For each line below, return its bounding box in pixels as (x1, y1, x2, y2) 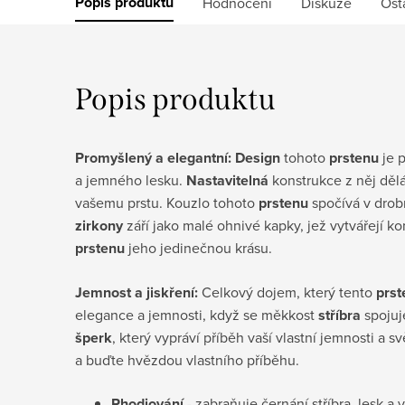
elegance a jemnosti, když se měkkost (75, 304, 318, 325)
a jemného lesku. (75, 169, 186, 190)
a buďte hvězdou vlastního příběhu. (75, 349, 299, 370)
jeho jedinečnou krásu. (125, 237, 272, 258)
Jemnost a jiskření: (75, 281, 198, 303)
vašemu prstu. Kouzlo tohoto (75, 192, 259, 212)
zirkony (75, 214, 123, 236)
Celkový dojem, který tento (198, 281, 376, 302)
